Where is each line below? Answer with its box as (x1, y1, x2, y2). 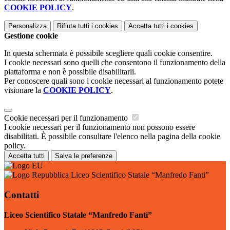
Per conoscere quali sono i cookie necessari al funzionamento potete (4, 76, 223, 86)
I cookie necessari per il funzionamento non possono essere (4, 123, 195, 132)
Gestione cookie (4, 31, 58, 41)
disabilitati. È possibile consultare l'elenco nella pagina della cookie (4, 132, 220, 141)
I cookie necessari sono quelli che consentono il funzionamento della (4, 58, 225, 67)
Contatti (4, 189, 39, 200)
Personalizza (8, 22, 47, 30)
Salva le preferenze (55, 152, 112, 160)
